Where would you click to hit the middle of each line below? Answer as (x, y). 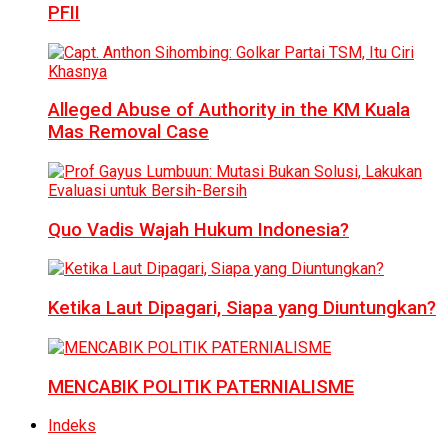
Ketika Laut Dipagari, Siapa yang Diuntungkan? (242, 308)
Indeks (72, 426)
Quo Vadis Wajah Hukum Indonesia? (198, 229)
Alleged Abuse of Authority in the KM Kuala (229, 110)
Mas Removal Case (128, 132)
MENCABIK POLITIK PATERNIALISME (201, 386)
